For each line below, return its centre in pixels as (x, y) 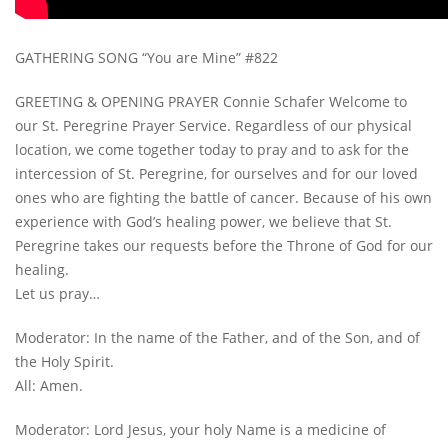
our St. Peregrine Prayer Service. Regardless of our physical (213, 126)
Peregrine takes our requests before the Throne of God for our (224, 246)
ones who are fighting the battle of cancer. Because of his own (223, 198)
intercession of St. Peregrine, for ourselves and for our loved (216, 174)
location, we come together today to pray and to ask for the (212, 150)
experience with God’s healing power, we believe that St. (203, 222)
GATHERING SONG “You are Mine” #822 (146, 58)
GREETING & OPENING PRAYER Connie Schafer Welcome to (211, 102)
